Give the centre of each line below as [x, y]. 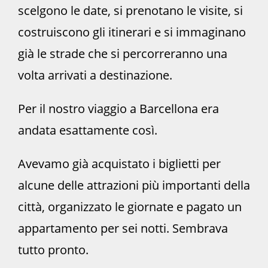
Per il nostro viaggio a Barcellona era [118, 108]
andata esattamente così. [88, 130]
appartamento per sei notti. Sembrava [123, 228]
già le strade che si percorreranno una [123, 53]
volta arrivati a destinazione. [95, 75]
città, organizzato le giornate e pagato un [130, 206]
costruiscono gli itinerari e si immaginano [132, 32]
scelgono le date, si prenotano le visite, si [130, 10]
